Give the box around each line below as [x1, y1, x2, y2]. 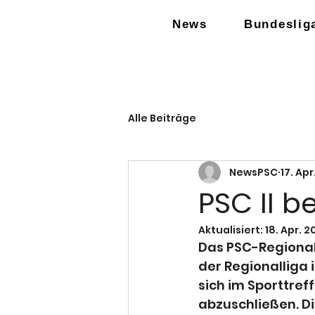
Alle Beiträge [128, 110, 196, 125]
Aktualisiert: [198, 223, 265, 237]
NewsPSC [229, 165, 278, 179]
